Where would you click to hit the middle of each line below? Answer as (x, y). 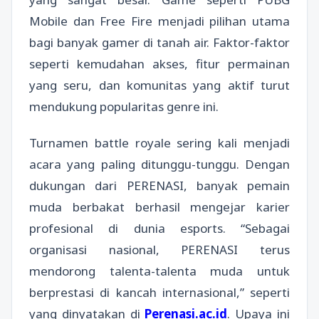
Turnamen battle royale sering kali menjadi (159, 143)
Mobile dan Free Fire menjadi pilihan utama (159, 21)
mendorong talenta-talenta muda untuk (159, 271)
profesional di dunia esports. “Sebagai (159, 229)
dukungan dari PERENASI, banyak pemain (159, 186)
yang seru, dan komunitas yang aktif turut (159, 85)
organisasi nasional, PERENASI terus (159, 250)
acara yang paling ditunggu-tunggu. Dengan (159, 164)
